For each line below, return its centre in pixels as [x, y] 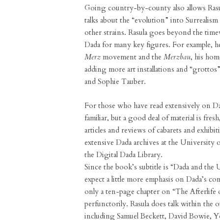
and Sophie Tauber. [115, 82]
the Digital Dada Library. [124, 155]
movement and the [132, 57]
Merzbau [177, 57]
